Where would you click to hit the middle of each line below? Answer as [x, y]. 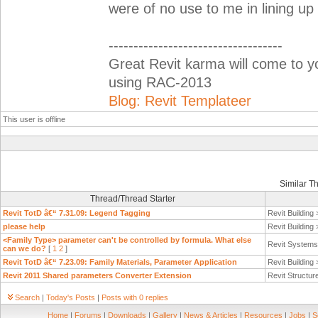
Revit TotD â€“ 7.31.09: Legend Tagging [77, 213]
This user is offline [34, 119]
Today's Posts [71, 297]
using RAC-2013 [160, 82]
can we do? [24, 248]
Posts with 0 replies [135, 297]
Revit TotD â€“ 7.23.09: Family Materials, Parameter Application [120, 262]
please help [24, 226]
